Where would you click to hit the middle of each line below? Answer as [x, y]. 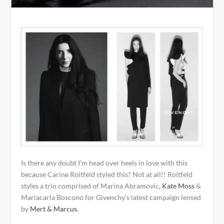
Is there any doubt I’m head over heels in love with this [104, 163]
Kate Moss [178, 186]
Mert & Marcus [54, 209]
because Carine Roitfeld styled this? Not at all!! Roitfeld [107, 174]
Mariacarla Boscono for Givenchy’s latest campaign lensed [111, 197]
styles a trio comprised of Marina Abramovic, [92, 186]
